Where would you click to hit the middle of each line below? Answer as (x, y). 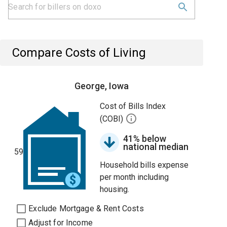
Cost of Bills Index (133, 106)
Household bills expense (144, 165)
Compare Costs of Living (79, 53)
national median (156, 147)
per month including (135, 177)
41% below (145, 139)
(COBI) (113, 119)
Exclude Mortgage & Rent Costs (86, 209)
